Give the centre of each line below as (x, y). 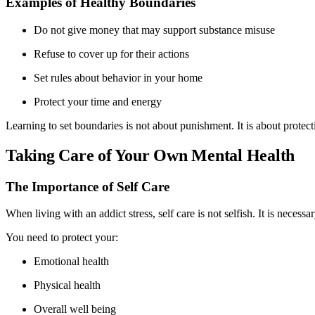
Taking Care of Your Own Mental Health (150, 155)
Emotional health (71, 262)
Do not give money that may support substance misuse (154, 30)
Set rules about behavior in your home (118, 77)
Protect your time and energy (98, 101)
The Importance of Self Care (88, 186)
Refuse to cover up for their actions (111, 53)
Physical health (67, 285)
